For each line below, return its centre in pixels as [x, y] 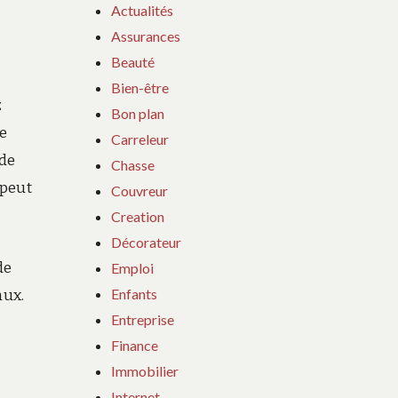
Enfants [135, 293]
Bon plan [138, 113]
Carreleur [140, 139]
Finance [135, 345]
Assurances [146, 36]
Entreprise [143, 319]
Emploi [133, 267]
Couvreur [140, 190]
